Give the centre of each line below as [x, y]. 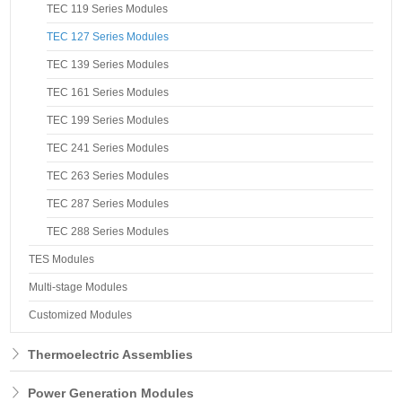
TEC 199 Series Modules [108, 120]
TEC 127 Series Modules [108, 36]
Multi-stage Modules [79, 287]
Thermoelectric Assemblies [111, 354]
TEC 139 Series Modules [108, 64]
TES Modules [62, 259]
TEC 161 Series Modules [108, 92]
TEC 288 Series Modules [108, 231]
